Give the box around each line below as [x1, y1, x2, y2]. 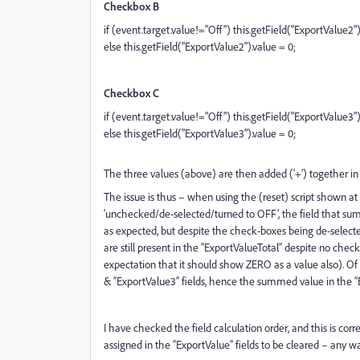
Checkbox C [104, 86, 159, 100]
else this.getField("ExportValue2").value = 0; [104, 39, 296, 53]
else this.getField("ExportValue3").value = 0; [104, 126, 296, 140]
